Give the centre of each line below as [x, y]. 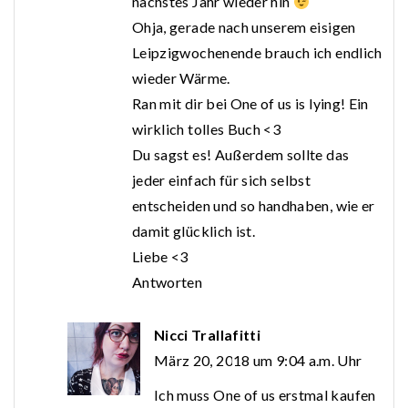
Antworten [168, 282]
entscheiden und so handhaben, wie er [254, 206]
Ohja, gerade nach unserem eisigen [244, 27]
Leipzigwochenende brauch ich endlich [257, 53]
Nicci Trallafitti [207, 335]
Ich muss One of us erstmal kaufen [265, 395]
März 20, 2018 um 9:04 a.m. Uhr [258, 361]
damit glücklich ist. [194, 231]
